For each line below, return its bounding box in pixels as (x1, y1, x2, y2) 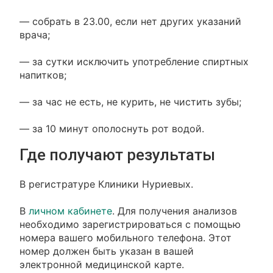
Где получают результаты (19, 146, 216, 164)
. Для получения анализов (112, 205, 238, 217)
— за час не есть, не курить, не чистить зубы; (19, 96, 242, 108)
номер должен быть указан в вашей (19, 245, 194, 257)
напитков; (19, 69, 67, 81)
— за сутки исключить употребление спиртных (19, 55, 249, 68)
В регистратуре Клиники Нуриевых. (19, 178, 194, 190)
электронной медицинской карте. (19, 258, 185, 271)
